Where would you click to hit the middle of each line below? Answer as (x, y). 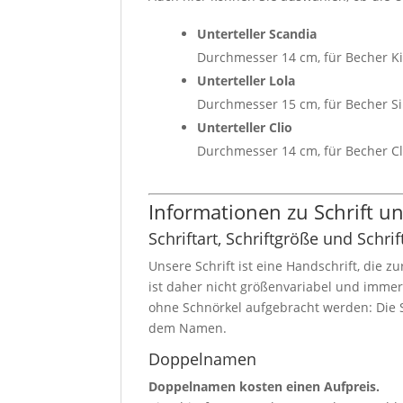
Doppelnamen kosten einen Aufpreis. (264, 386)
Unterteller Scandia (257, 33)
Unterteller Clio (245, 127)
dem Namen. (188, 327)
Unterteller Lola (246, 80)
